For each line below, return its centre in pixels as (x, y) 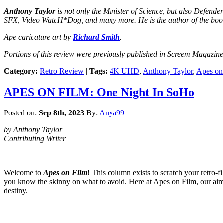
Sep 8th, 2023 (61, 113)
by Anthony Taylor (33, 130)
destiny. (16, 191)
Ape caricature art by (38, 37)
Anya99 (112, 113)
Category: (21, 71)
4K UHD (124, 71)
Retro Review (62, 71)
